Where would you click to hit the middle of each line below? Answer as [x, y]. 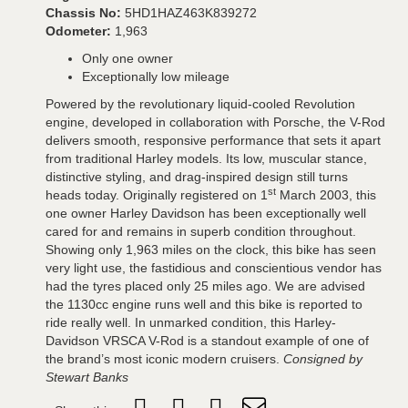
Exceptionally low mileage [156, 76]
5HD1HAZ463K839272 [191, 12]
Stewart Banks [87, 377]
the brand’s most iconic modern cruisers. [164, 358]
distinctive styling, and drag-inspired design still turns [197, 176]
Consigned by [323, 358]
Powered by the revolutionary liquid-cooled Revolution [200, 103]
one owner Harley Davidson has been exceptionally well [206, 213]
